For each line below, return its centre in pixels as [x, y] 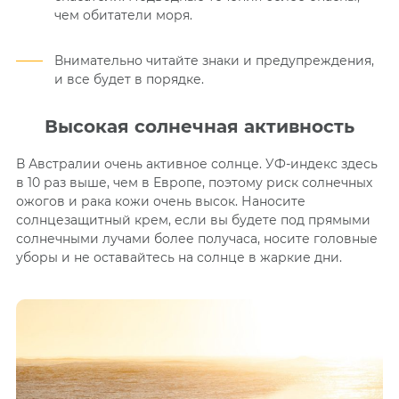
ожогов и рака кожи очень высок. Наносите [160, 201]
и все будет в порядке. [129, 79]
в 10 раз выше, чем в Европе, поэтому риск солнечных [194, 182]
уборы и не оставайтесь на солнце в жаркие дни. [179, 257]
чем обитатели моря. [123, 15]
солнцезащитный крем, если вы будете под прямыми [193, 220]
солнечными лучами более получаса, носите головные [196, 238]
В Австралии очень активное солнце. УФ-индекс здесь [196, 163]
